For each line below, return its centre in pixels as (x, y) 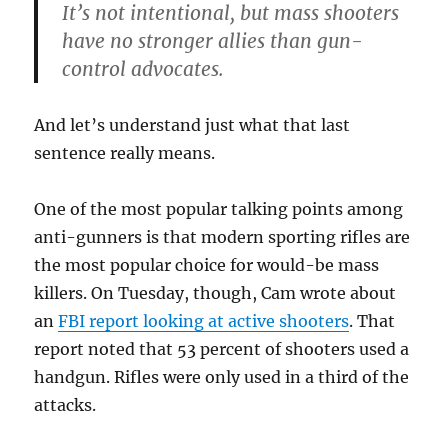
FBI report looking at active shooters (204, 321)
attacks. (65, 405)
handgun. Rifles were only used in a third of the (222, 377)
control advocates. (143, 69)
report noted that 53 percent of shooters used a (222, 349)
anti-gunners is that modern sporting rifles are (222, 237)
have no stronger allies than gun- (213, 41)
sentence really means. (125, 153)
